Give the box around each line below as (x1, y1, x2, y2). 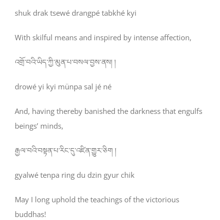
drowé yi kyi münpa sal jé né (15, 82, 111, 92)
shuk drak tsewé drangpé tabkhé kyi (15, 8, 137, 18)
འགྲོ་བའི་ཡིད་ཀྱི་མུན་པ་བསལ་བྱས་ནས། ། (15, 57, 116, 67)
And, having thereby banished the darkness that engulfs (15, 106, 202, 116)
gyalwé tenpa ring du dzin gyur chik (15, 170, 135, 180)
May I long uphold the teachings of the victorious (15, 194, 179, 205)
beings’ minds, (15, 121, 63, 131)
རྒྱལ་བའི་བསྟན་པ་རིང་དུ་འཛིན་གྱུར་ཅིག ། (15, 145, 116, 156)
